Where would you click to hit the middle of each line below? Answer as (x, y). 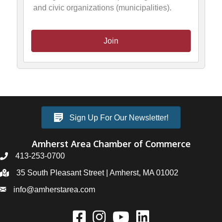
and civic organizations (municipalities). (103, 7)
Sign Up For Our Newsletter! (119, 117)
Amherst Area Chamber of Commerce (111, 144)
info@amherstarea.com (54, 190)
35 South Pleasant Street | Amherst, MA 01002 (97, 173)
